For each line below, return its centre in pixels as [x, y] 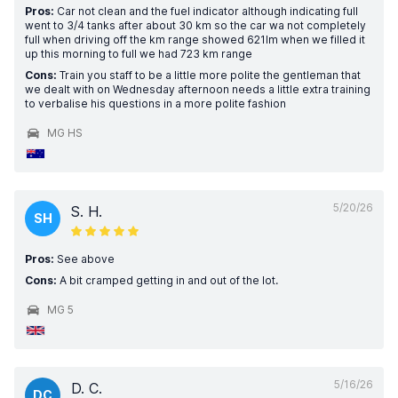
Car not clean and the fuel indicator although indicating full [206, 11]
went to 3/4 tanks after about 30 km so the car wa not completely [195, 25]
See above [84, 259]
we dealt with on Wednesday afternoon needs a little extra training [198, 89]
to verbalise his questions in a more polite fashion [155, 103]
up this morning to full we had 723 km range [139, 54]
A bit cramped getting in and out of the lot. [167, 280]
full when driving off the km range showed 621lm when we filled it [195, 40]
